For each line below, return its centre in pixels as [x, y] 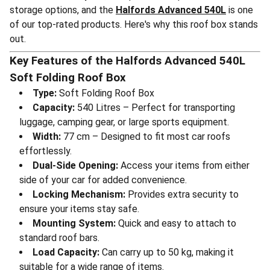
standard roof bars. [59, 238]
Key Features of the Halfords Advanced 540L [127, 61]
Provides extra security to [182, 194]
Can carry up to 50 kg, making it [167, 252]
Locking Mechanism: [79, 194]
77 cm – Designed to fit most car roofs [146, 137]
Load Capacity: [66, 252]
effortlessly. [46, 151]
